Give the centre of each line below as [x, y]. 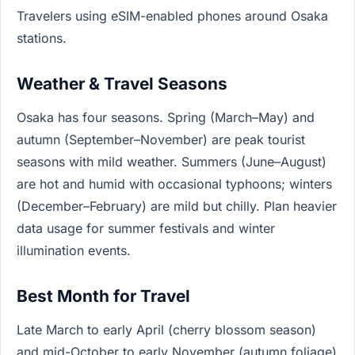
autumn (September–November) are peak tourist [161, 140]
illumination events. [74, 251]
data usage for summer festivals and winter [146, 229]
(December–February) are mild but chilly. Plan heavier [177, 206]
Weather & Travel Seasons [122, 84]
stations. [42, 38]
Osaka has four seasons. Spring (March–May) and [166, 118]
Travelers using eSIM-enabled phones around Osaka [172, 16]
